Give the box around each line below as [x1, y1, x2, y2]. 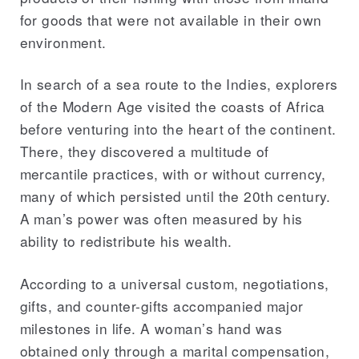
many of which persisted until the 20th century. [19, 186, 331, 207]
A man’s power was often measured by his [19, 208, 303, 229]
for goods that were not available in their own [19, 9, 322, 30]
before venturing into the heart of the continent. [19, 119, 337, 139]
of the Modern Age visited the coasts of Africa [19, 96, 325, 117]
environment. [19, 31, 107, 52]
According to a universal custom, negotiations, [19, 272, 329, 293]
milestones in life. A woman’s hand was [19, 317, 282, 338]
